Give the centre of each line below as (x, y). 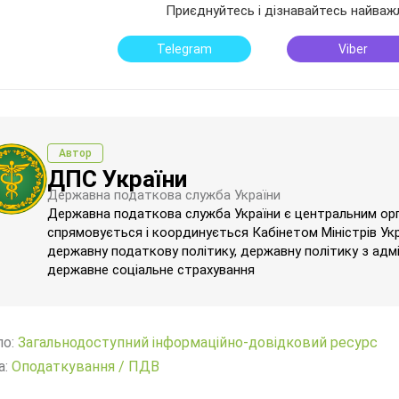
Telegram (184, 49)
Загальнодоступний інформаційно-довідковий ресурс (198, 342)
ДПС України (117, 179)
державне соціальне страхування (153, 270)
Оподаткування (63, 366)
